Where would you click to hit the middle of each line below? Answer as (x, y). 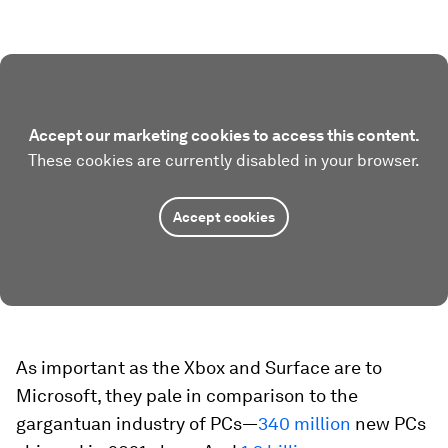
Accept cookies (224, 217)
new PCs (388, 424)
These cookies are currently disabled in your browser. (224, 161)
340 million (304, 424)
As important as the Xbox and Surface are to (199, 368)
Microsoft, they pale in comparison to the (187, 396)
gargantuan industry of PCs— (137, 424)
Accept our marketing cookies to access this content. (224, 136)
